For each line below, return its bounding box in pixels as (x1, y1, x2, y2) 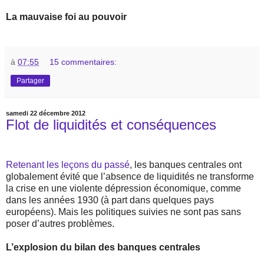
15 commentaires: (49, 57, 117, 67)
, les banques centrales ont (130, 160, 242, 170)
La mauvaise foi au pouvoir (6, 12, 127, 22)
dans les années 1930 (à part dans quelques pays (6, 195, 214, 206)
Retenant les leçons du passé (6, 160, 130, 170)
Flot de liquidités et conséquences (6, 117, 216, 133)
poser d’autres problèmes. (6, 219, 114, 229)
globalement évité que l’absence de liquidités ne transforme (6, 171, 254, 182)
